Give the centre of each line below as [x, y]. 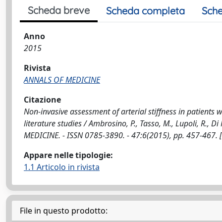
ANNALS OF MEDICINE [62, 80]
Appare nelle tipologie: [68, 155]
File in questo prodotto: [64, 211]
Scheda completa [145, 11]
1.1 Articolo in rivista [62, 167]
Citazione [42, 100]
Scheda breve [59, 10]
